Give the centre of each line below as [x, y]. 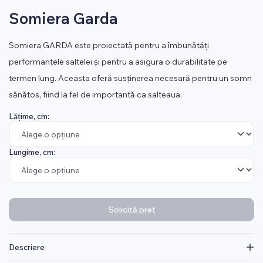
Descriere [27, 247]
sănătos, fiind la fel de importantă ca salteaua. [95, 95]
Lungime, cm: [32, 152]
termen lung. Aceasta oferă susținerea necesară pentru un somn [130, 78]
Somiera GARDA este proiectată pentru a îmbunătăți [109, 45]
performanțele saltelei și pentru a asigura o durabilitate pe [118, 62]
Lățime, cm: [29, 116]
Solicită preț [131, 210]
